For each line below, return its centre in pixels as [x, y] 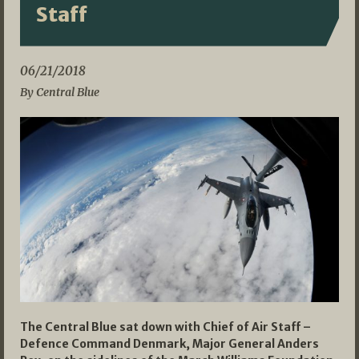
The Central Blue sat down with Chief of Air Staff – [165, 327]
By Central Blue [60, 92]
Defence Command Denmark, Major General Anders [169, 343]
